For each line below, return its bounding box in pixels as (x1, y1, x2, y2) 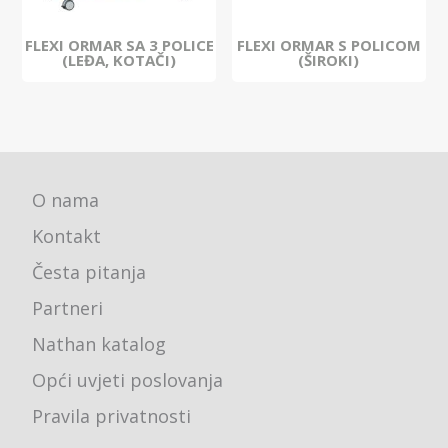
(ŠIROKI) (298, 49, 360, 70)
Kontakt (32, 223, 102, 248)
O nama (32, 187, 100, 212)
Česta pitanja (32, 259, 147, 284)
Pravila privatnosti (32, 403, 192, 428)
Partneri (32, 295, 104, 320)
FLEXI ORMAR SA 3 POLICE (24, 34, 214, 55)
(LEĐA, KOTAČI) (62, 49, 177, 70)
